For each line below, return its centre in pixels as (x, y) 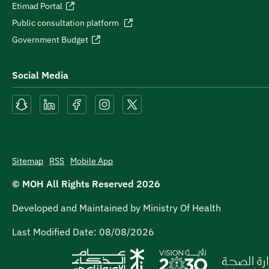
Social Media (40, 75)
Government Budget (50, 40)
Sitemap (28, 161)
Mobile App (92, 161)
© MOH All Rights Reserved (74, 184)
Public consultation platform (66, 23)
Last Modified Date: (56, 232)
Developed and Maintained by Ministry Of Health (116, 208)
